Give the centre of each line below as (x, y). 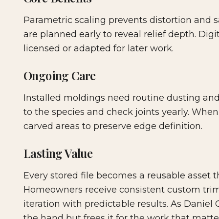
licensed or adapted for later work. (99, 49)
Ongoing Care (60, 76)
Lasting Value (58, 153)
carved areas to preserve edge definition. (113, 126)
